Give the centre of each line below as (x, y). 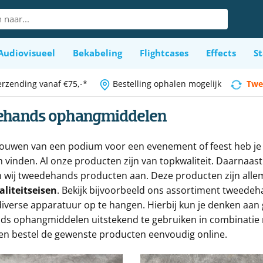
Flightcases (164, 53)
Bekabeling (97, 53)
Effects (221, 53)
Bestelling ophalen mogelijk (171, 84)
